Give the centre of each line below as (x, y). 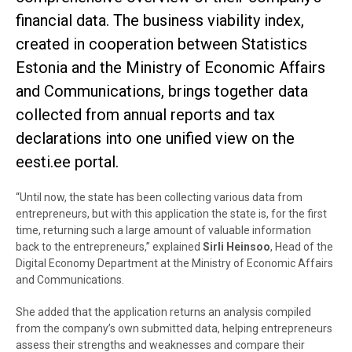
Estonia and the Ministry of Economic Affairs (170, 68)
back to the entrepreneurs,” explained (109, 247)
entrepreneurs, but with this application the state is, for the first (171, 214)
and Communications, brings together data (162, 91)
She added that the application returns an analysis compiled (163, 312)
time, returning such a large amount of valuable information (163, 230)
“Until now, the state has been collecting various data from (159, 197)
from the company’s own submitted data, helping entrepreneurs (174, 328)
